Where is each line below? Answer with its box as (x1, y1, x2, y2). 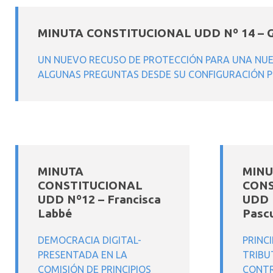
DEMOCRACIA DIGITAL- (38, 235, 141, 246)
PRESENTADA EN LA (38, 249, 127, 260)
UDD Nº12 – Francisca (38, 193, 161, 206)
